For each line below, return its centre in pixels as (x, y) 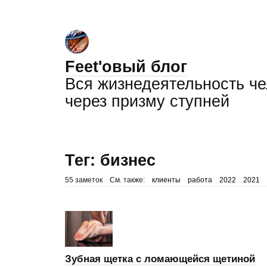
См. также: (127, 180)
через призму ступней (147, 101)
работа (200, 180)
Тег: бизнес (110, 160)
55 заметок (83, 180)
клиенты (166, 180)
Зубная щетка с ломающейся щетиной (160, 259)
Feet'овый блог (126, 67)
